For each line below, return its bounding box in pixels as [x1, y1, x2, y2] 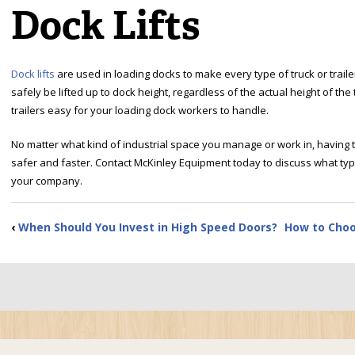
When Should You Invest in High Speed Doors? [18, 219, 277, 235]
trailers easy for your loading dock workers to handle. [11, 103, 269, 118]
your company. [11, 174, 82, 189]
